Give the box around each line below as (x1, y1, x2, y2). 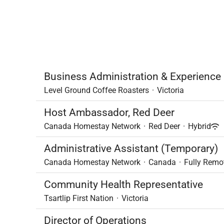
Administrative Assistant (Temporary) (44, 142, 218, 154)
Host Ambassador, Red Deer (44, 106, 174, 118)
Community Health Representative (44, 178, 203, 190)
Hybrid (188, 121, 211, 131)
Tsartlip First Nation (44, 193, 113, 203)
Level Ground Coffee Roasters (44, 85, 149, 95)
